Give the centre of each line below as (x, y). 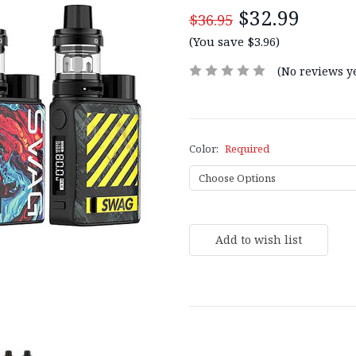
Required (247, 148)
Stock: (203, 235)
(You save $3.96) (234, 41)
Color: (205, 148)
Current (208, 220)
